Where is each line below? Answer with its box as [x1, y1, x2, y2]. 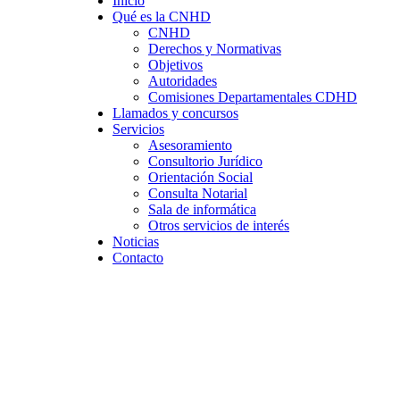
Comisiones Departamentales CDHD [148, 89, 357, 105]
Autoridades [148, 73, 217, 89]
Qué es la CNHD [112, 9, 211, 25]
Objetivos [148, 57, 203, 73]
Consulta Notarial [148, 186, 247, 202]
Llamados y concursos [112, 105, 238, 121]
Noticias [112, 234, 159, 250]
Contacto [112, 250, 163, 266]
